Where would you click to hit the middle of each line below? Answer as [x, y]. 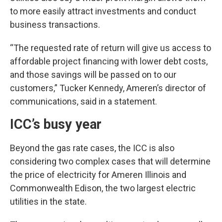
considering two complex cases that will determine [110, 161]
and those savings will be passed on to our [93, 75]
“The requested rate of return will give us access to [111, 48]
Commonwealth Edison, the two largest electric [103, 188]
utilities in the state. [48, 201]
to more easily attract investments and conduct [103, 11]
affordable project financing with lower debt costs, [109, 61]
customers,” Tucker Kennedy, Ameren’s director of [108, 88]
